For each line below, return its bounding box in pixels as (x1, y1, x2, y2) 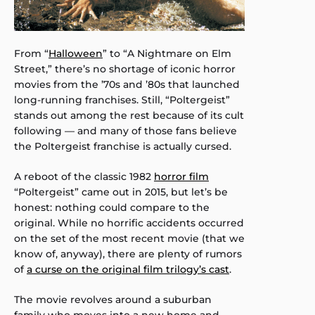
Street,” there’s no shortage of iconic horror (14, 63, 236, 76)
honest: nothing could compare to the (14, 201, 210, 214)
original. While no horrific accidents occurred (14, 217, 244, 230)
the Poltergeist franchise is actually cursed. (14, 140, 231, 153)
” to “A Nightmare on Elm (103, 47, 231, 60)
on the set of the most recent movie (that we (14, 232, 245, 245)
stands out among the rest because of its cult (14, 109, 244, 122)
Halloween (49, 47, 103, 60)
